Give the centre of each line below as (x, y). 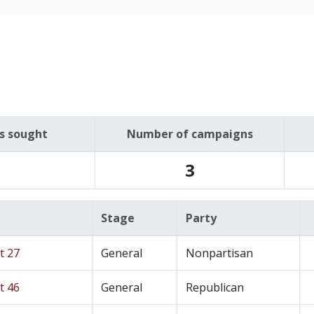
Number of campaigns (190, 134)
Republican (215, 287)
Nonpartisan (219, 253)
